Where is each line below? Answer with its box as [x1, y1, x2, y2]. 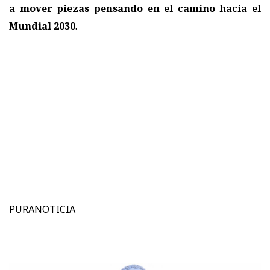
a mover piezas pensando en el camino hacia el [9, 1, 261, 15]
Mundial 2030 [9, 19, 75, 33]
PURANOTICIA [9, 202, 75, 216]
